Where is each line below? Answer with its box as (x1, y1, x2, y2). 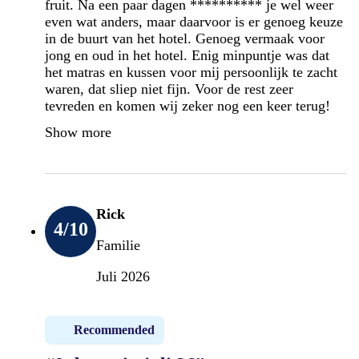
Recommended (74, 322, 155, 337)
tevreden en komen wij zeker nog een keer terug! (45, 97, 330, 114)
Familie (96, 236, 140, 253)
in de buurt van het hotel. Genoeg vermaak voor (45, 30, 325, 46)
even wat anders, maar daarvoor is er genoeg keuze (45, 13, 343, 30)
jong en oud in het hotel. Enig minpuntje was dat (45, 46, 329, 63)
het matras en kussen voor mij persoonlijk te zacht (45, 63, 337, 80)
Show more (45, 123, 111, 140)
